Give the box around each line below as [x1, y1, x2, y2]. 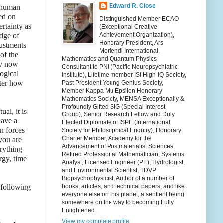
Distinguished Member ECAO [99, 15, 179, 23]
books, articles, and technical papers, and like [62, 183, 185, 190]
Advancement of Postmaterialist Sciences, [62, 143, 175, 150]
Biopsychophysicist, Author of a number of [62, 175, 174, 182]
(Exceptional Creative [99, 23, 157, 31]
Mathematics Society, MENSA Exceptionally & [62, 95, 184, 103]
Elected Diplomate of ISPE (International [62, 119, 170, 126]
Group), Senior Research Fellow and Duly [62, 111, 175, 118]
